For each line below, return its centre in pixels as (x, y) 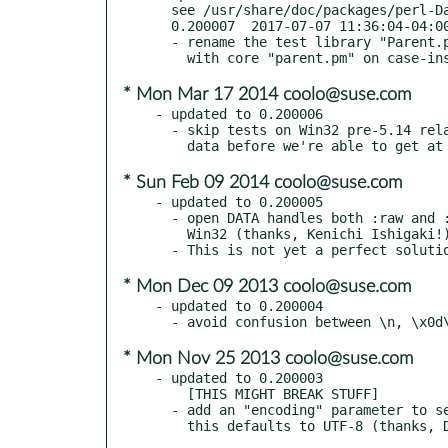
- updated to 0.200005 (239, 201)
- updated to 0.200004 (239, 305)
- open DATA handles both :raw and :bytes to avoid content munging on (163, 217)
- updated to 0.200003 (239, 377)
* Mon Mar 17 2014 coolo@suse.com (267, 94)
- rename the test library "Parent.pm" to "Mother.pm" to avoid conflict (163, 41)
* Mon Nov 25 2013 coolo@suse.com (268, 358)
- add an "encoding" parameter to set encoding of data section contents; (163, 409)
